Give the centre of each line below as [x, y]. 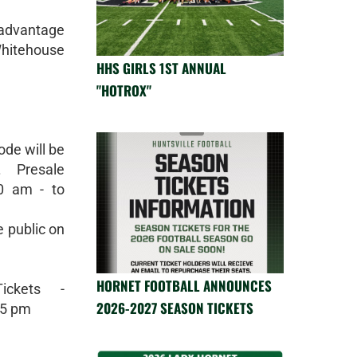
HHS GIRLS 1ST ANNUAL [161, 69]
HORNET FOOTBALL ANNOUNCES [184, 285]
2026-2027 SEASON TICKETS [175, 308]
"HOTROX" [124, 91]
